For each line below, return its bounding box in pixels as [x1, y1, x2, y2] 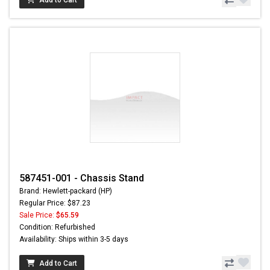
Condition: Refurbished [19, 223, 95, 232]
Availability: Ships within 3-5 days [19, 235, 128, 244]
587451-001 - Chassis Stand [19, 172, 144, 184]
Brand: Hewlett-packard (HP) [19, 187, 112, 196]
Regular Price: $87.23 [19, 199, 90, 208]
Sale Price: [19, 211, 56, 220]
